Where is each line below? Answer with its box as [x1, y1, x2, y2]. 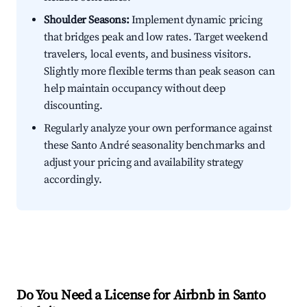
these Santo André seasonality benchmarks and [44, 138, 265, 153]
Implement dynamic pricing [129, 13, 262, 27]
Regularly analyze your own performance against [44, 121, 272, 136]
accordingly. [44, 173, 102, 187]
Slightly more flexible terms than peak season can [44, 64, 275, 79]
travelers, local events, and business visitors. [44, 47, 251, 62]
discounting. [44, 99, 103, 113]
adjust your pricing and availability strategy [44, 156, 244, 170]
